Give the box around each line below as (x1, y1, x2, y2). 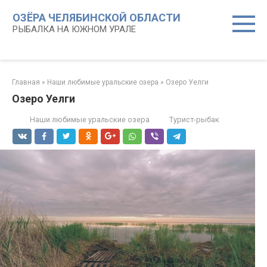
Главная (12, 78, 40, 86)
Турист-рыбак (169, 115, 219, 124)
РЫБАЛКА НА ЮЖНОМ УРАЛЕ (13, 24, 136, 35)
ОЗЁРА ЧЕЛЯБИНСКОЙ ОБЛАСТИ (13, 11, 181, 24)
